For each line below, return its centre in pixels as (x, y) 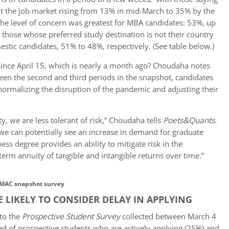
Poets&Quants (189, 120)
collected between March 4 (168, 216)
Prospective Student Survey (71, 216)
